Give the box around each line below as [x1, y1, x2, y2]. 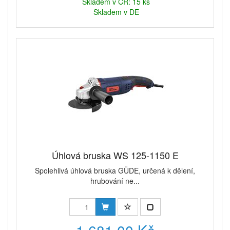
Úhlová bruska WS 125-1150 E [51, 148, 179, 162]
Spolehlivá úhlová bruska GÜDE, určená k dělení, [35, 165, 195, 176]
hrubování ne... [90, 176, 140, 186]
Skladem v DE [93, 7, 139, 17]
